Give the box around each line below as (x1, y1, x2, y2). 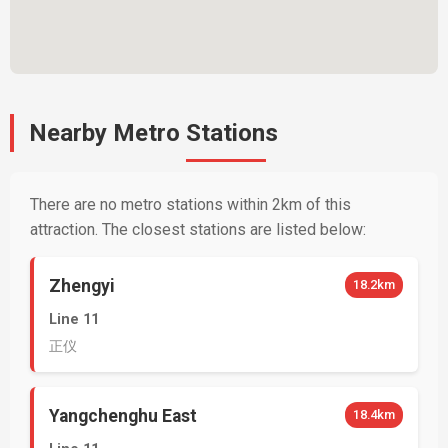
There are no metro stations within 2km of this (30, 195, 351, 214)
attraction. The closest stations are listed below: (30, 220, 366, 239)
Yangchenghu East (49, 406, 197, 426)
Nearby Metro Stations (29, 119, 278, 147)
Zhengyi (49, 276, 115, 296)
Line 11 (49, 311, 99, 328)
